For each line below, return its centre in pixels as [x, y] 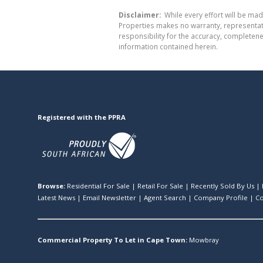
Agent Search [165, 197]
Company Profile [221, 197]
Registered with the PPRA [82, 117]
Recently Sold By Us [222, 186]
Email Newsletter [109, 197]
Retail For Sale [160, 186]
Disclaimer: [140, 15]
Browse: [51, 186]
